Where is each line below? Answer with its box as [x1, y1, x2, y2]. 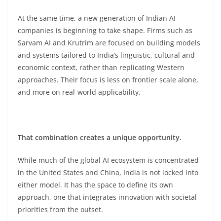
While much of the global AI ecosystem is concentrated [18, 155, 199, 165]
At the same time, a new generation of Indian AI [18, 13, 176, 23]
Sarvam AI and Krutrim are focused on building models [18, 38, 200, 47]
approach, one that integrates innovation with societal [18, 192, 197, 202]
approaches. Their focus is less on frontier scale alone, [18, 75, 198, 84]
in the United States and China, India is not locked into [18, 168, 198, 177]
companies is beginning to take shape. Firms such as [18, 26, 192, 35]
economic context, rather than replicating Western [18, 63, 184, 72]
